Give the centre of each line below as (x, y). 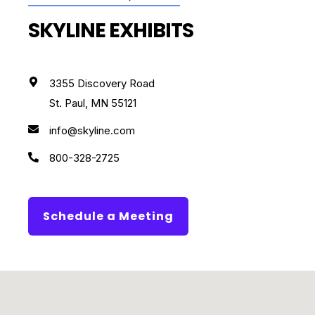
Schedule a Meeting (108, 217)
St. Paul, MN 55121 (93, 103)
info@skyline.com (92, 130)
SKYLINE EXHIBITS (111, 30)
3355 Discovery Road (102, 83)
